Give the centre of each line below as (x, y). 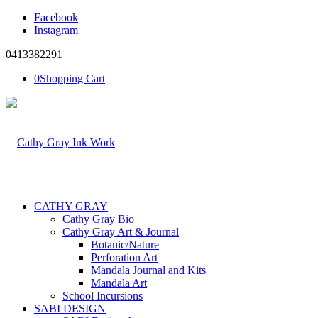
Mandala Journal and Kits (148, 270)
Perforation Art (124, 257)
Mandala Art (119, 283)
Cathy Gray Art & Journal (121, 232)
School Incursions (103, 296)
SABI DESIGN (70, 308)
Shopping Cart (72, 78)
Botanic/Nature (125, 245)
